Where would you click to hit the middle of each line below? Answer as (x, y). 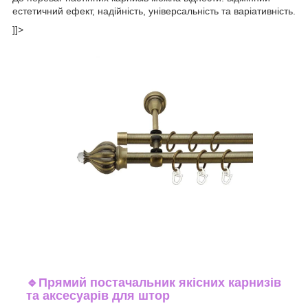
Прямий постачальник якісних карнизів (160, 282)
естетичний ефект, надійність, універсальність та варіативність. (154, 11)
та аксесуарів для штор (98, 295)
